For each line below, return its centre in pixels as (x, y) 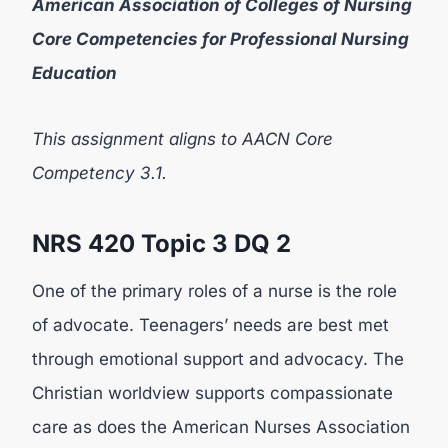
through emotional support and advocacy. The (218, 359)
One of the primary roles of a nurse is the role (214, 291)
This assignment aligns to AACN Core (182, 139)
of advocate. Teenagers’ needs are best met (210, 325)
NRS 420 (86, 243)
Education (74, 73)
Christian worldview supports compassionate (212, 393)
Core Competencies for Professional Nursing (220, 39)
